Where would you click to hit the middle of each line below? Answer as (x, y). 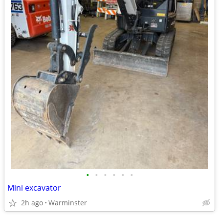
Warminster (68, 203)
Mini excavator (34, 188)
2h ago (32, 203)
